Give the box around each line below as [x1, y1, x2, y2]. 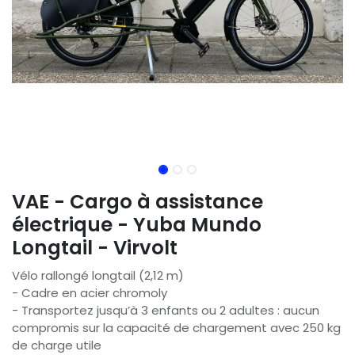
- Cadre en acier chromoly [12, 284, 167, 301]
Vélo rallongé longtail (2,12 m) [12, 266, 184, 284]
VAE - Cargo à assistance [12, 187, 263, 216]
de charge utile [12, 336, 101, 353]
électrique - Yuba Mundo [12, 210, 261, 239]
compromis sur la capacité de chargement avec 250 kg [12, 319, 341, 336]
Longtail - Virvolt [12, 233, 177, 261]
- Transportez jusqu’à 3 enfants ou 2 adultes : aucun [12, 301, 319, 319]
